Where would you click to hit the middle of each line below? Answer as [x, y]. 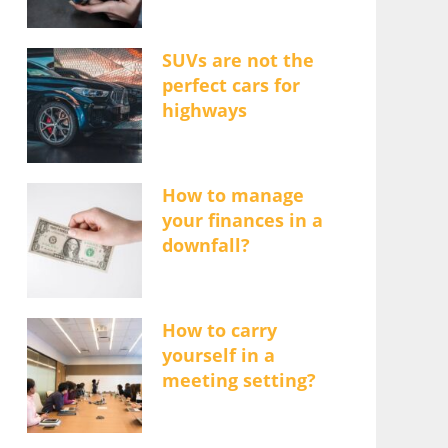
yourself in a [218, 355]
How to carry [219, 330]
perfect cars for [230, 85]
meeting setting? [238, 380]
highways [204, 110]
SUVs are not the [237, 60]
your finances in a [242, 220]
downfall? [205, 245]
